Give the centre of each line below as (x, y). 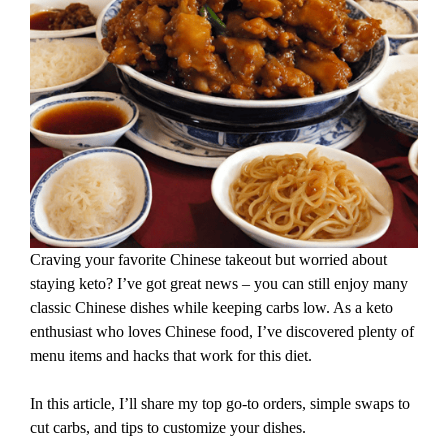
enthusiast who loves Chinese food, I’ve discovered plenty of (222, 332)
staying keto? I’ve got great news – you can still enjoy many (219, 284)
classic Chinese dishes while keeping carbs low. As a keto (211, 308)
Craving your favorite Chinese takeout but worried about (208, 260)
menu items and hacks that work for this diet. (173, 356)
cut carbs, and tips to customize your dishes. (170, 428)
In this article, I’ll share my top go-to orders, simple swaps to (220, 404)
